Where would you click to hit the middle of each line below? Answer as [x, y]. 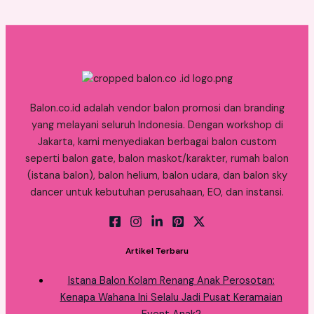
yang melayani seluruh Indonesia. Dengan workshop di [157, 125]
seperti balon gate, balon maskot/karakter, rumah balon [157, 158]
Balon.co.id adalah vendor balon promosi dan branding [157, 108]
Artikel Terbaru [157, 251]
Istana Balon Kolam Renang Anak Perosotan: [171, 280]
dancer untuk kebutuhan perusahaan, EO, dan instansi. [157, 192]
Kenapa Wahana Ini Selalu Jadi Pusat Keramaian [171, 297]
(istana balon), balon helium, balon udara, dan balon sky [157, 175]
